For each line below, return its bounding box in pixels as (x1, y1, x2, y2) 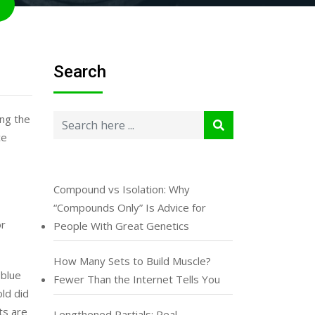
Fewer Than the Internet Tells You (53, 272, 220, 286)
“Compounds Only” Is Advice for (53, 200, 206, 214)
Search (53, 62, 106, 82)
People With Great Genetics (53, 219, 189, 233)
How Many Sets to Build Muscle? (53, 254, 211, 268)
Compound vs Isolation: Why (53, 182, 190, 196)
